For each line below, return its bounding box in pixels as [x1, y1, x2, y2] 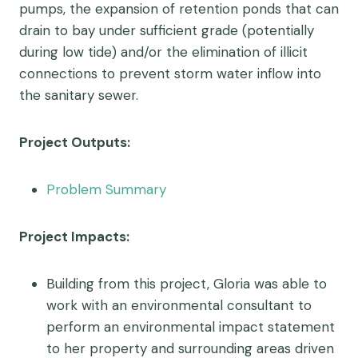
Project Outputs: [19, 133, 130, 151]
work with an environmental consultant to [46, 296, 312, 314]
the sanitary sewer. [19, 86, 138, 104]
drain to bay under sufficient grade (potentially [19, 22, 314, 39]
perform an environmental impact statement [46, 318, 335, 336]
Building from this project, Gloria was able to [46, 275, 327, 292]
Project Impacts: [19, 228, 129, 245]
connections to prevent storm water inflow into [19, 65, 321, 82]
